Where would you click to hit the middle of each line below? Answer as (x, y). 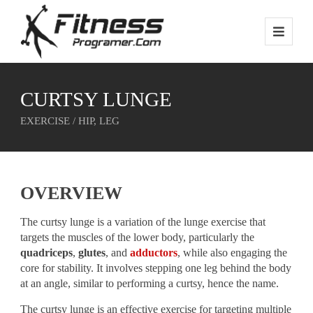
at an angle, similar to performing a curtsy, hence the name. (150, 283)
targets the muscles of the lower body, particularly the (138, 237)
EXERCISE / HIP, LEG (70, 121)
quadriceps (47, 253)
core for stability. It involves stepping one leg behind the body (156, 268)
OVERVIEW (72, 193)
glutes (92, 253)
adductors (154, 253)
